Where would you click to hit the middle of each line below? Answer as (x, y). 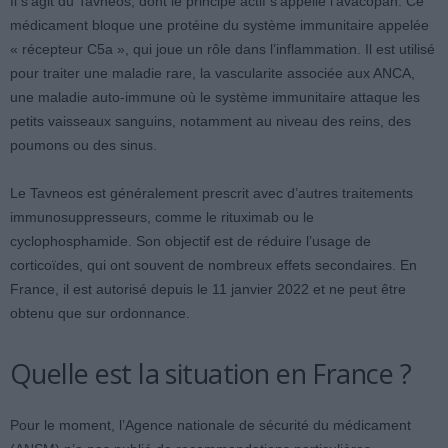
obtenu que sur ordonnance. (100, 313)
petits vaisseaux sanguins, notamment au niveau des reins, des (210, 121)
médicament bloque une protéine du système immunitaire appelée (219, 25)
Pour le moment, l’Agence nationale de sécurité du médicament (210, 425)
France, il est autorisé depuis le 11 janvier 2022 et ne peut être (208, 289)
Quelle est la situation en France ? (211, 373)
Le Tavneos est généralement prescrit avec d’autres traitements (211, 193)
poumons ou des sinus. (83, 145)
